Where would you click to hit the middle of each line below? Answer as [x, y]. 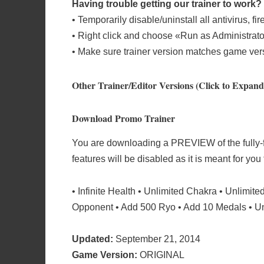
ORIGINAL [161, 255]
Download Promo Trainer [123, 118]
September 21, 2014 [157, 239]
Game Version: [105, 255]
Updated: [93, 239]
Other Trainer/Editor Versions [133, 85]
